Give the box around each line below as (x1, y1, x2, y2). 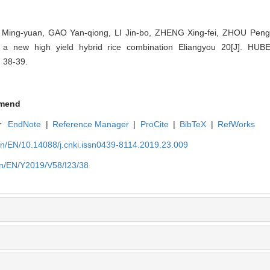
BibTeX (180, 119, 207, 130)
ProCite (140, 119, 169, 130)
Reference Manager (52, 119, 130, 130)
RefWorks (217, 119, 255, 130)
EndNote (8, 119, 42, 130)
